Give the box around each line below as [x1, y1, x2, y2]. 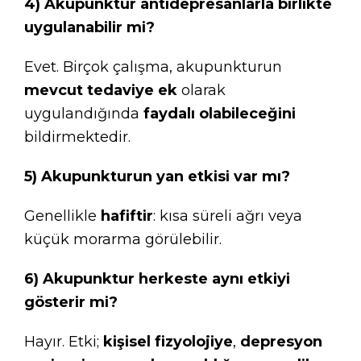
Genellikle [24, 207, 101, 225]
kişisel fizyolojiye [103, 333, 233, 351]
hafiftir [101, 207, 153, 225]
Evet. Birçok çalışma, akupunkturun [24, 58, 282, 76]
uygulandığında [24, 105, 143, 122]
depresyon [240, 333, 322, 351]
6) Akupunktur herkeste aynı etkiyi [24, 270, 290, 288]
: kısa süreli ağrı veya [153, 207, 302, 225]
